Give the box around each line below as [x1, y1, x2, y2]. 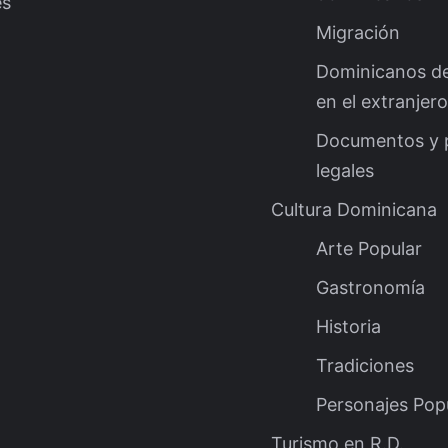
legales [316, 160, 374, 182]
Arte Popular [316, 238, 422, 260]
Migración [316, 22, 400, 44]
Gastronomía [316, 277, 425, 299]
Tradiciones [316, 355, 414, 377]
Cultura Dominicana [271, 199, 437, 221]
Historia [316, 316, 381, 338]
